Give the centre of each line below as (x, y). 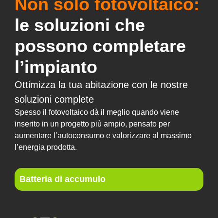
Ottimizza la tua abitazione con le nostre (101, 84)
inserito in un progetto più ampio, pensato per (92, 124)
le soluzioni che (80, 25)
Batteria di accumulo (63, 179)
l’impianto (56, 67)
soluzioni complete (54, 99)
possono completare (100, 46)
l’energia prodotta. (46, 147)
